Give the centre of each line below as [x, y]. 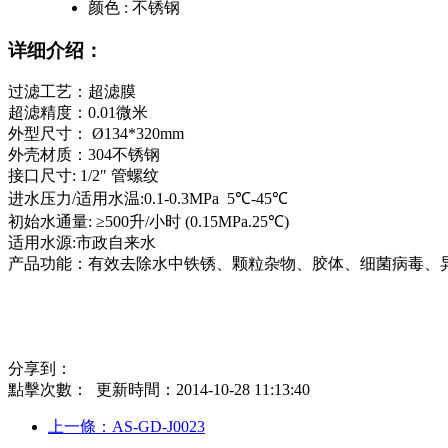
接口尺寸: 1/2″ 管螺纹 [83, 176]
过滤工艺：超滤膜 [72, 92]
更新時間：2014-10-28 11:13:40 [199, 390]
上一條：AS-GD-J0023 [126, 427]
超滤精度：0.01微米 [78, 113]
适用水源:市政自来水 [82, 243]
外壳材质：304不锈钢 [84, 155]
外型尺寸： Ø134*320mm [96, 134]
